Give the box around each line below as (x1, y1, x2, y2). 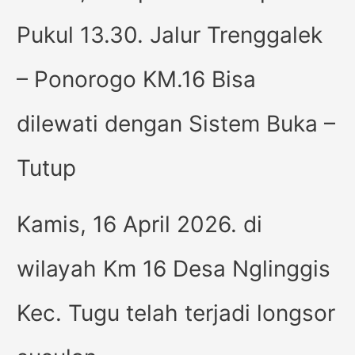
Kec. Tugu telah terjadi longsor (17, 299, 336, 326)
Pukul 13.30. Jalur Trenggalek (17, 21, 323, 48)
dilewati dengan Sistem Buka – (17, 109, 336, 137)
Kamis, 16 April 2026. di (17, 210, 263, 238)
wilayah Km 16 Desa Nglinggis (17, 254, 331, 282)
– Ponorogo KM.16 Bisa (17, 65, 257, 93)
